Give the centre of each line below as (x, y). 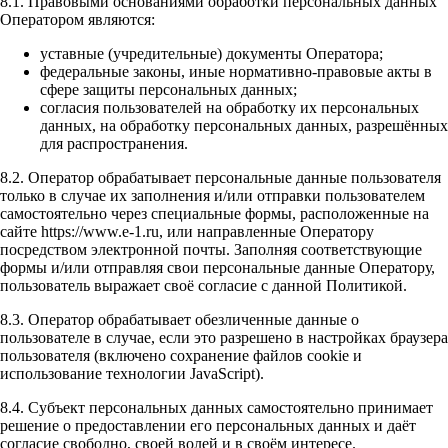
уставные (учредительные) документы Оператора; (211, 54)
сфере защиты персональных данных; (168, 90)
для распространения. (114, 144)
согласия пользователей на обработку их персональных (229, 108)
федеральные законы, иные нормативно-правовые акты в (236, 72)
